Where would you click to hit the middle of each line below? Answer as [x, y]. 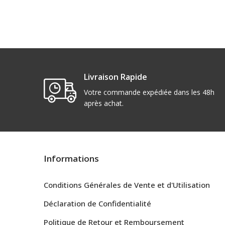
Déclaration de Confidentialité [97, 203]
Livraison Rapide [116, 77]
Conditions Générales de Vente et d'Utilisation [127, 185]
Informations [71, 158]
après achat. [104, 103]
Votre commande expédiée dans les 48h [149, 92]
